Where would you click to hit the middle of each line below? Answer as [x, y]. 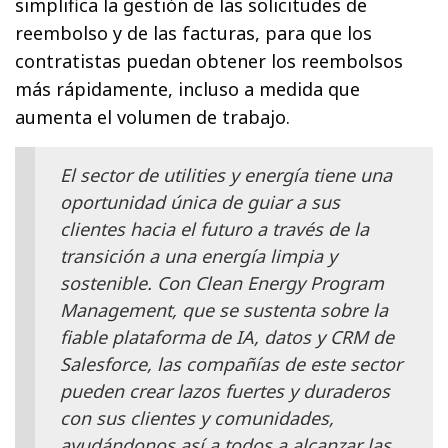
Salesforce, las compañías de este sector [231, 363]
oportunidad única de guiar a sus [200, 201]
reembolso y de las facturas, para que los [194, 32]
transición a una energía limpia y [198, 255]
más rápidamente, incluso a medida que [188, 88]
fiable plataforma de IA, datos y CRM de [227, 336]
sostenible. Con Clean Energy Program [222, 282]
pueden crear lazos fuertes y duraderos [225, 390]
